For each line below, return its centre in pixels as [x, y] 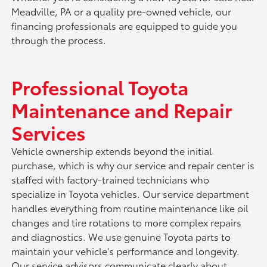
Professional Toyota [100, 87]
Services [49, 132]
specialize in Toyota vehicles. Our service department [131, 194]
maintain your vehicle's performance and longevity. [126, 251]
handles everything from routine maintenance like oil [130, 208]
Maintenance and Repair [122, 110]
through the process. [59, 40]
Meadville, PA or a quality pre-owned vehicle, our [122, 11]
